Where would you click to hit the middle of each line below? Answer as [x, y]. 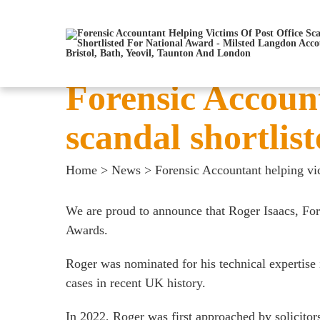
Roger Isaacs [262, 211]
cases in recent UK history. [136, 283]
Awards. [87, 230]
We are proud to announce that [147, 211]
